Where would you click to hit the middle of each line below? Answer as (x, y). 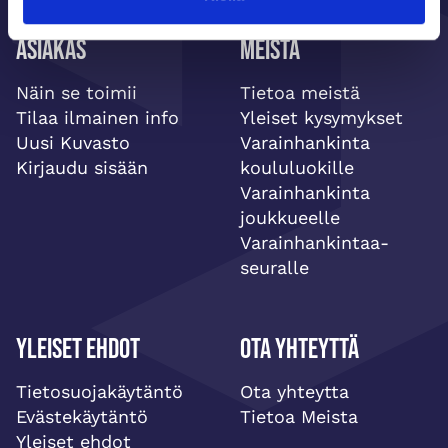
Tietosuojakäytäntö (99, 391)
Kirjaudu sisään (82, 167)
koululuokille (297, 167)
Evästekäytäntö (82, 416)
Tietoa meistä (300, 92)
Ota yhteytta (294, 391)
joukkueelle (290, 217)
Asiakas (51, 50)
